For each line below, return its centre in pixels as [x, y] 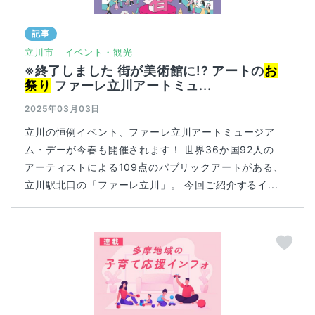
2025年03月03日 [63, 109]
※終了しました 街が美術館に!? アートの [145, 71]
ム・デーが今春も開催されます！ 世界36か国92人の [149, 150]
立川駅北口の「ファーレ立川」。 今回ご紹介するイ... [152, 185]
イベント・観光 [98, 52]
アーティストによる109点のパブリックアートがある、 [154, 167]
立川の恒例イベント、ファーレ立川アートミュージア [150, 132]
